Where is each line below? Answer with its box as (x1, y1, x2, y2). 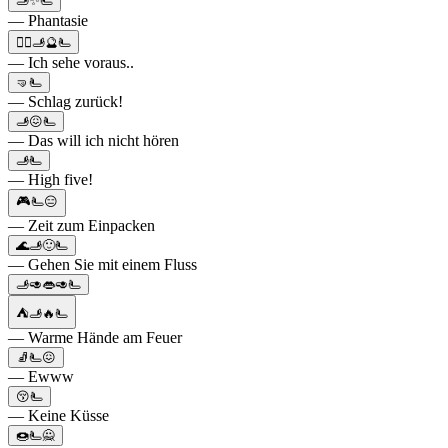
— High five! (8, 171, 93, 189)
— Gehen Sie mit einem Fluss (8, 256, 197, 274)
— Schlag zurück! (8, 93, 123, 111)
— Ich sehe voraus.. (8, 54, 134, 72)
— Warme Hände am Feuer (8, 329, 182, 347)
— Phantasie (8, 12, 88, 30)
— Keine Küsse (8, 407, 109, 425)
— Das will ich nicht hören (8, 132, 179, 150)
